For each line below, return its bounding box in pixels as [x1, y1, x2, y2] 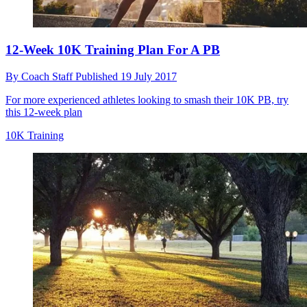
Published [75, 71, 121, 83]
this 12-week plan [5, 106, 82, 119]
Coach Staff [21, 71, 75, 83]
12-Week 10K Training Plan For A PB [5, 42, 220, 58]
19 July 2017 [121, 71, 177, 83]
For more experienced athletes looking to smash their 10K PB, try [5, 94, 288, 106]
